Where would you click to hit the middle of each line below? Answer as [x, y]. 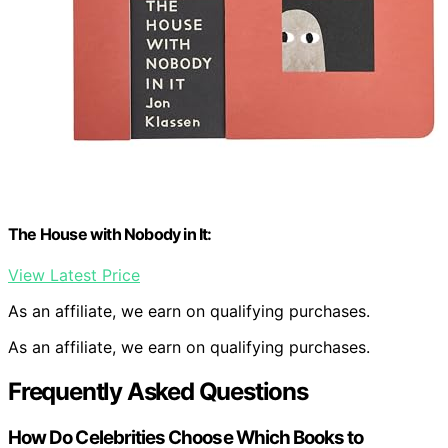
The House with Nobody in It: [110, 233]
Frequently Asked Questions [158, 392]
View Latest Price [74, 275]
